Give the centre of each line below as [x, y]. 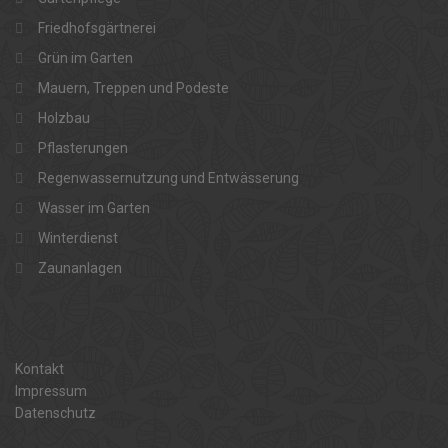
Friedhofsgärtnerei [97, 28]
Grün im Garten [85, 58]
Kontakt [39, 368]
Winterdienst [78, 238]
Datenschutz [55, 412]
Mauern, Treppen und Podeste [133, 88]
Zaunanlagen [80, 268]
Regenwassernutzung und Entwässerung [168, 178]
